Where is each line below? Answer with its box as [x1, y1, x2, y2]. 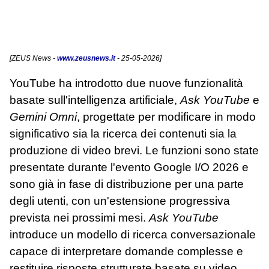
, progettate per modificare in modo [77, 110, 256, 123]
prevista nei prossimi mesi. [10, 211, 149, 224]
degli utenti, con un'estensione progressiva [10, 194, 230, 207]
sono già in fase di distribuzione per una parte [10, 177, 244, 190]
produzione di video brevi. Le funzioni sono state [10, 144, 259, 157]
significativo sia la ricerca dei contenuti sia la [10, 127, 237, 140]
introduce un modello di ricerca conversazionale [10, 228, 256, 241]
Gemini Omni [10, 110, 77, 123]
